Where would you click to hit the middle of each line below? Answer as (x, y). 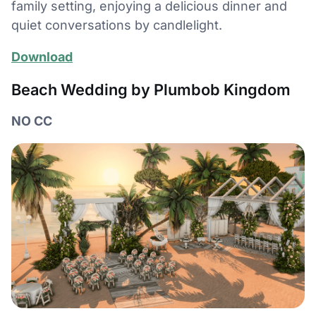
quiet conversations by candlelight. (117, 25)
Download (42, 57)
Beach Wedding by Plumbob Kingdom (151, 90)
